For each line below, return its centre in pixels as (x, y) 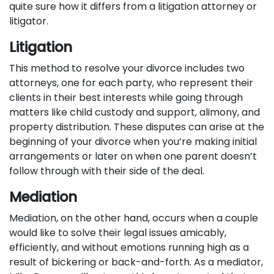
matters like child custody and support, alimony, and (135, 112)
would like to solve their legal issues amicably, (118, 233)
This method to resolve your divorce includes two (127, 68)
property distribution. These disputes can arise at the (137, 127)
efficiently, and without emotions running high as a (129, 247)
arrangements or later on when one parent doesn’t (133, 156)
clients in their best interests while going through (126, 98)
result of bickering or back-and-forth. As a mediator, (136, 262)
